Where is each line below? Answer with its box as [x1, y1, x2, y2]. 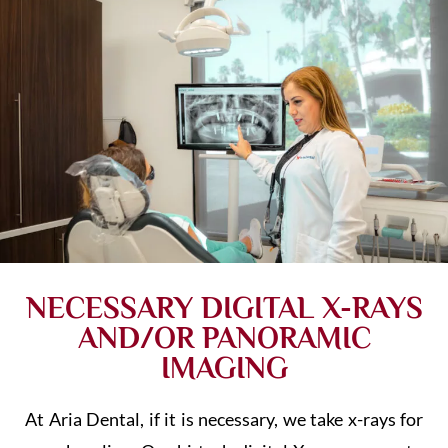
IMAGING [160, 351, 288, 386]
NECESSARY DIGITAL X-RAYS [25, 291, 423, 326]
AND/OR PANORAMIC [77, 321, 371, 356]
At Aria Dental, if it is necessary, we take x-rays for [25, 408, 423, 431]
